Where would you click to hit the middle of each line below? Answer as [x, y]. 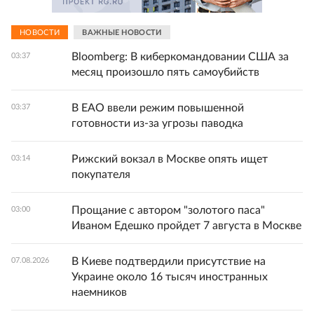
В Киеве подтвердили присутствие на [169, 261]
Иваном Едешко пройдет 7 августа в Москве [186, 226]
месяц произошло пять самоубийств [165, 72]
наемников [99, 292]
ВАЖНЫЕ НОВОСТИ [122, 32]
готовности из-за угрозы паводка [157, 123]
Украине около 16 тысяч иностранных [170, 277]
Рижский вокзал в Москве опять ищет [170, 159]
